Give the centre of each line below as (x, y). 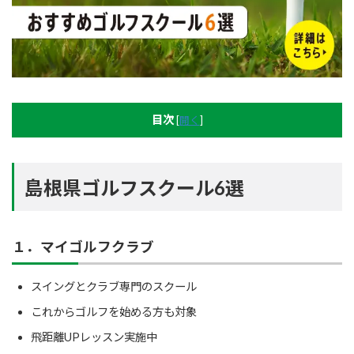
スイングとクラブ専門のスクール (114, 286)
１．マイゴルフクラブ (83, 247)
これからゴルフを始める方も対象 (114, 311)
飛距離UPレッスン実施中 (94, 337)
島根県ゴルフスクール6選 (134, 187)
